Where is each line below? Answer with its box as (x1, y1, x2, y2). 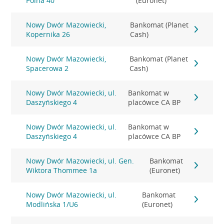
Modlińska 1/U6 (26, 199, 78, 209)
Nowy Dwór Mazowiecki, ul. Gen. (26, 156, 134, 165)
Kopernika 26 (26, 29, 70, 39)
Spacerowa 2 (26, 63, 69, 73)
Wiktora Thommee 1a (26, 165, 97, 175)
